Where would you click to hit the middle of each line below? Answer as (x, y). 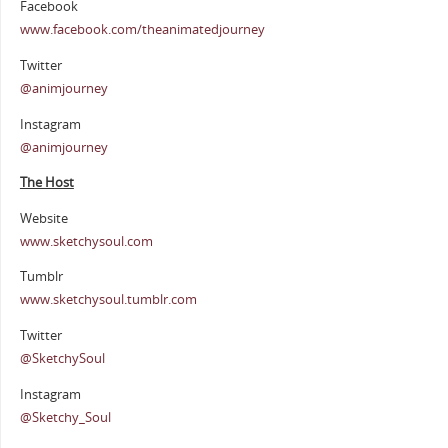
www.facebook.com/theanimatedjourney (142, 30)
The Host (46, 183)
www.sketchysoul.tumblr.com (108, 300)
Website (43, 218)
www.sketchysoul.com (86, 241)
